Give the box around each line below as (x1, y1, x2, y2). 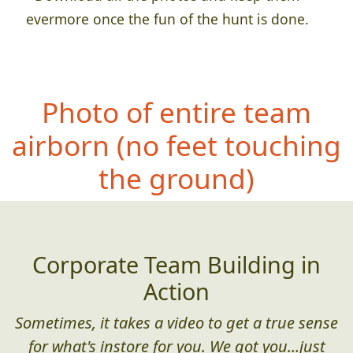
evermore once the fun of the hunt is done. (25, 9, 309, 28)
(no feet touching (117, 125, 341, 164)
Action (143, 275, 210, 307)
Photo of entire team (42, 92, 311, 131)
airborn (12, 125, 117, 164)
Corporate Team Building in (32, 248, 321, 280)
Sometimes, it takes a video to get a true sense (15, 311, 338, 333)
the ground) (98, 158, 255, 197)
